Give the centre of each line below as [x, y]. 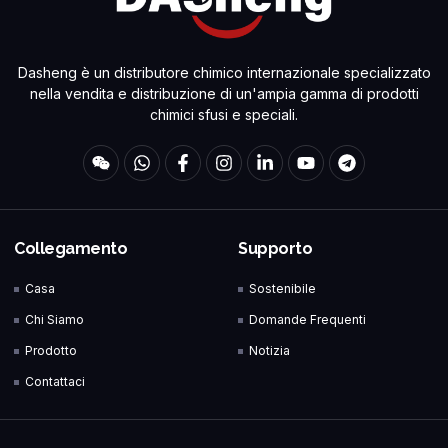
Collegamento [70, 249]
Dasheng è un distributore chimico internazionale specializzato [224, 73]
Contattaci [55, 382]
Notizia [270, 351]
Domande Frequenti [308, 320]
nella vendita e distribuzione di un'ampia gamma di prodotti [224, 94]
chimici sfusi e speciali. [224, 115]
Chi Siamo [55, 320]
